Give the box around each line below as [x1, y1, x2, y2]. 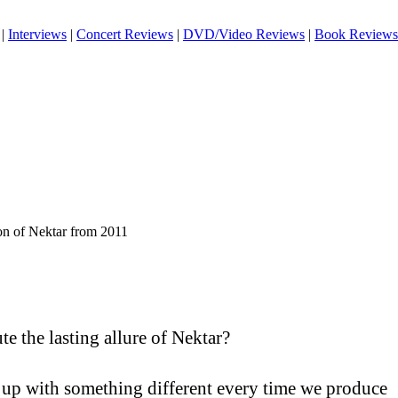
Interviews [8, 27, 67, 42]
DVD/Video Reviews [183, 27, 305, 42]
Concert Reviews [76, 27, 173, 42]
